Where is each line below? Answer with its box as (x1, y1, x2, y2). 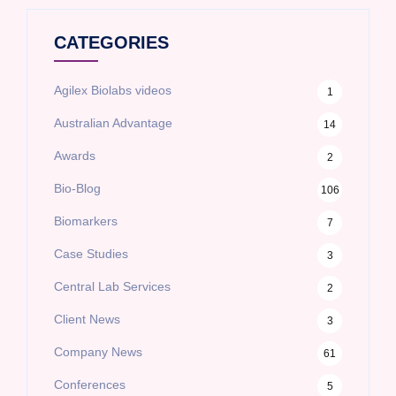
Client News (54, 312, 120, 326)
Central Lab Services (54, 279, 171, 293)
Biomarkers (54, 214, 118, 228)
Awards (54, 148, 95, 163)
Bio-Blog (54, 181, 101, 195)
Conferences (54, 377, 126, 392)
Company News (54, 345, 142, 359)
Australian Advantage (54, 116, 172, 130)
